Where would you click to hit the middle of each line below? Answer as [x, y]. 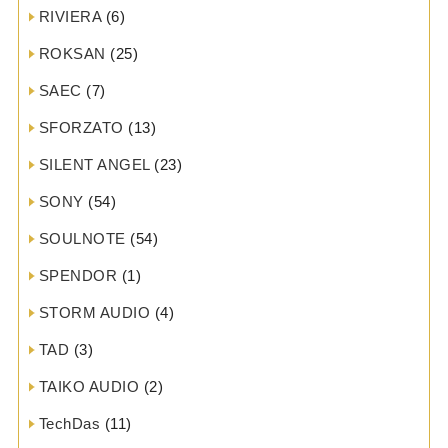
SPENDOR [78, 276]
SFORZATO [81, 128]
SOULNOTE [82, 239]
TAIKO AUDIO [89, 387]
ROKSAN [72, 54]
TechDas [69, 424]
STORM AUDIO [94, 313]
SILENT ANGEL [94, 165]
